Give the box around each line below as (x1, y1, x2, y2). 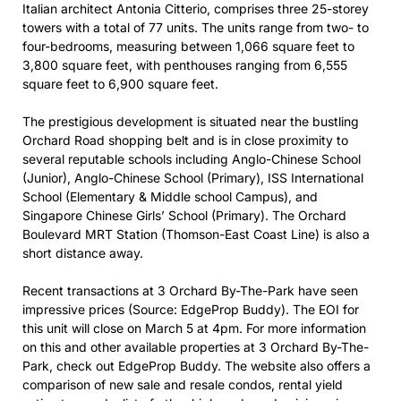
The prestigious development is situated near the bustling (22, 114, 359, 129)
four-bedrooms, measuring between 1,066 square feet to (22, 38, 354, 54)
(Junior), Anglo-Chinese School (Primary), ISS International (22, 170, 363, 185)
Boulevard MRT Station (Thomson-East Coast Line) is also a (22, 226, 370, 242)
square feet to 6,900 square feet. (22, 76, 218, 91)
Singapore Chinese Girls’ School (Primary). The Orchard (22, 208, 346, 223)
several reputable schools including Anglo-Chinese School (22, 151, 361, 166)
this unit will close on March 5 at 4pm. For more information (22, 320, 366, 336)
